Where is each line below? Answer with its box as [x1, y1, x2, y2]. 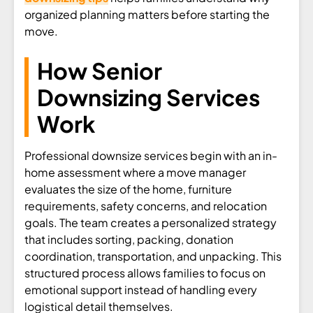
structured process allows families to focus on [24, 265, 265, 280]
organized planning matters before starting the [24, 6, 270, 22]
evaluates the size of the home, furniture [24, 181, 232, 196]
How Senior [37, 56, 162, 85]
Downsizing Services [37, 82, 260, 111]
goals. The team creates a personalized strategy [24, 214, 277, 230]
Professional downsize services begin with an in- [24, 147, 277, 163]
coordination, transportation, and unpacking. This [24, 248, 282, 263]
